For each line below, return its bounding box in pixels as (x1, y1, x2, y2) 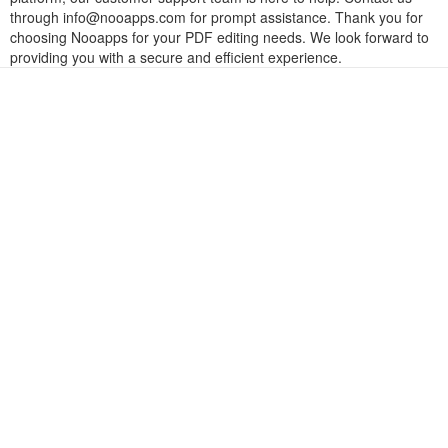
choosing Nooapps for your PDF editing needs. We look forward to (10, 27, 429, 47)
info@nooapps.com (63, 7, 186, 27)
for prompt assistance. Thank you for (186, 7, 423, 27)
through (10, 7, 63, 27)
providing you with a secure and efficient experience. (10, 47, 342, 67)
